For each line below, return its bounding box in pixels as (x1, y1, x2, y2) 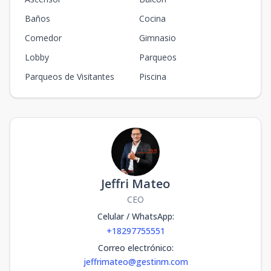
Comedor (25, 32, 62, 44)
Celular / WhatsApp (97, 211, 172, 223)
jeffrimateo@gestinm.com (83, 256, 188, 268)
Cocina (139, 13, 166, 25)
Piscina (139, 71, 166, 83)
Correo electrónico (97, 242, 172, 254)
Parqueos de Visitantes (25, 71, 114, 83)
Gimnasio (139, 32, 176, 44)
